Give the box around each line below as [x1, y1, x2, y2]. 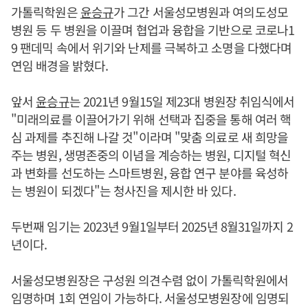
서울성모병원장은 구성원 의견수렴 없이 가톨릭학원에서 [11, 271, 288, 289]
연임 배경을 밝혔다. [11, 56, 109, 74]
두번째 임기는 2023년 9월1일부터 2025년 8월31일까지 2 [11, 217, 293, 235]
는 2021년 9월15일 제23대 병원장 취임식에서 [69, 92, 295, 110]
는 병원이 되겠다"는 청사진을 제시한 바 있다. [11, 181, 236, 199]
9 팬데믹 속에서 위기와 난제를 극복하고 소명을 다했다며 [11, 38, 292, 56]
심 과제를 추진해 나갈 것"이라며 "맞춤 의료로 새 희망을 [11, 128, 289, 146]
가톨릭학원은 [11, 3, 80, 21]
